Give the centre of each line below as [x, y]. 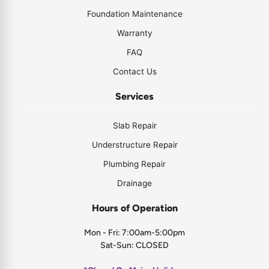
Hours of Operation [134, 208]
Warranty [134, 33]
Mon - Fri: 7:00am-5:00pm [134, 233]
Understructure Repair [134, 145]
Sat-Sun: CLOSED [134, 245]
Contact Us [134, 71]
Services [134, 96]
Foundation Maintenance [134, 14]
